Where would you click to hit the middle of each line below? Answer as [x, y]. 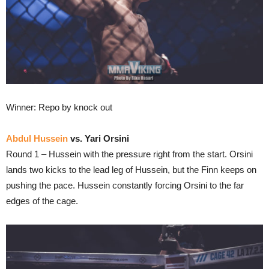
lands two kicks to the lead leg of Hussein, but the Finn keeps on [131, 169]
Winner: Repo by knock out [59, 107]
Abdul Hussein [37, 138]
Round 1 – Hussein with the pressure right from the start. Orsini [129, 154]
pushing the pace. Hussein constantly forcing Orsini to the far [125, 185]
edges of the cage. [42, 201]
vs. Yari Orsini [98, 138]
